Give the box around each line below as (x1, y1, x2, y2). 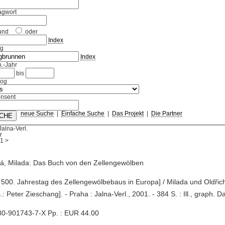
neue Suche (20, 110, 54, 117)
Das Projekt (111, 110, 144, 117)
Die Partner (151, 110, 182, 117)
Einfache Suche (61, 110, 104, 117)
